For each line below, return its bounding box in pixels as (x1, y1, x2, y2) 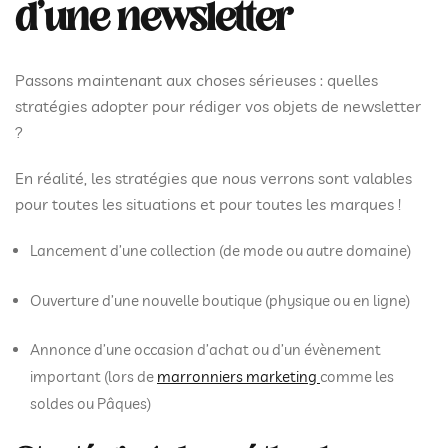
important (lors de (30, 367, 157, 386)
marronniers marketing (157, 367, 320, 386)
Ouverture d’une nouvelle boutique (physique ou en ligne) (30, 290, 410, 310)
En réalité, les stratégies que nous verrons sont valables (15, 168, 412, 188)
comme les (320, 367, 394, 386)
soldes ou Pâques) (30, 394, 151, 413)
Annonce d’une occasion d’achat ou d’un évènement (30, 340, 381, 359)
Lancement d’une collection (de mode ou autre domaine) (30, 241, 411, 260)
